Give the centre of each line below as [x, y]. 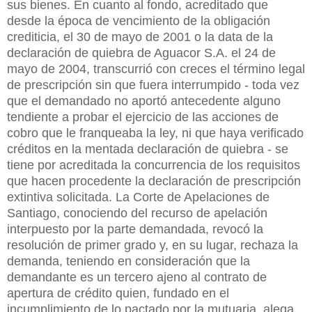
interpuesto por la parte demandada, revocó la [135, 229]
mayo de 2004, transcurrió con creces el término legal [156, 69]
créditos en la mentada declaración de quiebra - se [148, 149]
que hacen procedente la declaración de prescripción [154, 181]
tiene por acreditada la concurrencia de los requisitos [154, 165]
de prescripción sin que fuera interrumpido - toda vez [153, 85]
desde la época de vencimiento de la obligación [139, 21]
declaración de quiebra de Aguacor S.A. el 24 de [141, 53]
